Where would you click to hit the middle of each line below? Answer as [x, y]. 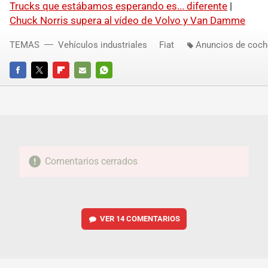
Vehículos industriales [103, 45]
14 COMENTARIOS [148, 218]
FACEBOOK [29, 86]
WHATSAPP [116, 86]
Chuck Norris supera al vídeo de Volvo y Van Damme [127, 20]
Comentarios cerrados [91, 161]
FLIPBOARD [73, 86]
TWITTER [47, 86]
